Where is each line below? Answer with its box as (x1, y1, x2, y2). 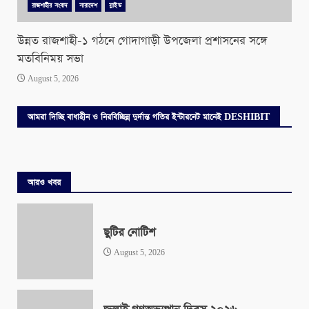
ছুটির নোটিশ (103, 224, 155, 241)
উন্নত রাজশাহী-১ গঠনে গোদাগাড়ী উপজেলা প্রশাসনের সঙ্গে (17, 33, 267, 50)
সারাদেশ (79, 1, 98, 10)
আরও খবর (28, 177, 61, 189)
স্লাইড (109, 1, 121, 10)
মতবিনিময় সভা (17, 51, 83, 68)
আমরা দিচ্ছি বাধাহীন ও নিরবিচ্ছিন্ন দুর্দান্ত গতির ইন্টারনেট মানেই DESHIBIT (28, 112, 270, 123)
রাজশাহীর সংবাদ (32, 1, 68, 10)
